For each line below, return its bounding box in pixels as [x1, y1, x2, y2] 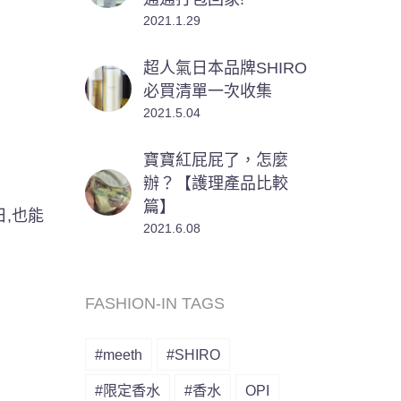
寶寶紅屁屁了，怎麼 [143, 150, 289, 169]
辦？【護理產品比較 [143, 174, 289, 192]
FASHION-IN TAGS [85, 294, 226, 312]
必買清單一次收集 [143, 81, 273, 100]
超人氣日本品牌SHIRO [143, 58, 308, 77]
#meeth [95, 346, 143, 363]
